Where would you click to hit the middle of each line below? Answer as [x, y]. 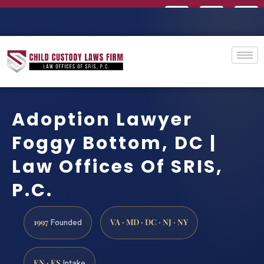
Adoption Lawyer [102, 119]
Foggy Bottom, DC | [114, 143]
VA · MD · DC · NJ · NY [149, 221]
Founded [65, 222]
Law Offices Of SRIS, [118, 166]
